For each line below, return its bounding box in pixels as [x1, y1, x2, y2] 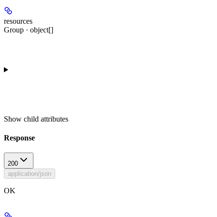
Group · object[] [4, 25, 53, 34]
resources [4, 16, 32, 25]
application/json [8, 170, 51, 178]
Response [4, 133, 35, 142]
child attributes [24, 114, 68, 123]
